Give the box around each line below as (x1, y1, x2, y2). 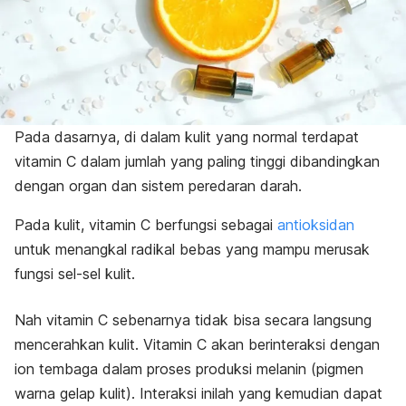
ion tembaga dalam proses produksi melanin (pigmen (14, 360, 363, 379)
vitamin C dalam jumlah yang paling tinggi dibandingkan (14, 152, 380, 171)
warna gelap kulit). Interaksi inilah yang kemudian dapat (14, 384, 382, 403)
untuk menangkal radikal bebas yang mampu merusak (14, 240, 370, 259)
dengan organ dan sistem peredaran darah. (14, 177, 302, 196)
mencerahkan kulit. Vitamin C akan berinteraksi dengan (14, 335, 380, 354)
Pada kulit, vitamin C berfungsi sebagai (14, 216, 277, 235)
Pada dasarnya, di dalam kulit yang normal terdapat (14, 128, 359, 147)
